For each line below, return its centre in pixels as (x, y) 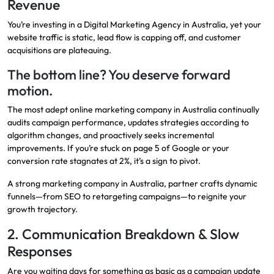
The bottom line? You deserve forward (119, 75)
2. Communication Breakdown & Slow (123, 234)
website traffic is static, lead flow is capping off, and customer (124, 38)
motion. (30, 91)
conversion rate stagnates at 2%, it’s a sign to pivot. (104, 161)
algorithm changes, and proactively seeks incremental (111, 135)
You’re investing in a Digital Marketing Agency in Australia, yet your (134, 25)
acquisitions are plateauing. (59, 50)
